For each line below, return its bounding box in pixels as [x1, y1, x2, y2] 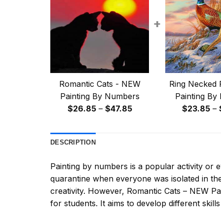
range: [131, 115, 155, 126]
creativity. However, [50, 186, 127, 196]
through [131, 140, 162, 150]
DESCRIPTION [50, 139, 96, 147]
